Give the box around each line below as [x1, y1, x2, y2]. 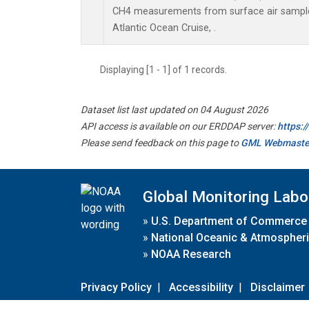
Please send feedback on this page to [81, 137, 241, 149]
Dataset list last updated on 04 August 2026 [81, 104, 268, 116]
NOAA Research [151, 247, 231, 261]
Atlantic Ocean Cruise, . [112, 22, 216, 34]
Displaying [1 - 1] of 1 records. [100, 64, 235, 76]
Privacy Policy [81, 280, 152, 294]
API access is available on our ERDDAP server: [81, 121, 277, 132]
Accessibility [169, 280, 233, 294]
